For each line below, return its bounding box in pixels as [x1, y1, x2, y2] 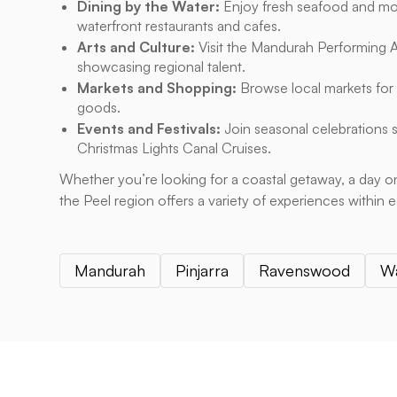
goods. [77, 98, 121, 116]
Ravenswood [259, 261, 351, 280]
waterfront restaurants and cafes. [77, 17, 282, 35]
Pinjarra [175, 261, 230, 280]
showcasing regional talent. [77, 58, 246, 75]
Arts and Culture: [77, 38, 196, 56]
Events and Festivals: [77, 120, 222, 137]
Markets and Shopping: [77, 79, 237, 97]
